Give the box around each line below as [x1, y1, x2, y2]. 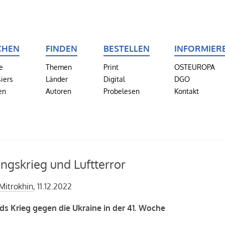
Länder [45, 74, 68, 83]
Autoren [45, 86, 71, 95]
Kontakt [174, 86, 199, 95]
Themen [45, 62, 72, 71]
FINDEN [45, 43, 77, 54]
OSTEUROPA [174, 62, 215, 71]
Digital [103, 74, 126, 83]
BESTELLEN [103, 43, 150, 54]
